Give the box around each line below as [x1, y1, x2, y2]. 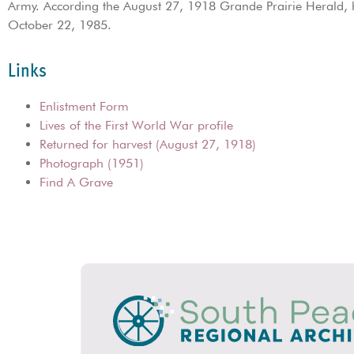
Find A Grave [40, 174, 113, 190]
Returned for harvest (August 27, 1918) [40, 136, 256, 152]
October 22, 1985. [8, 17, 111, 33]
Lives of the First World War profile [40, 117, 233, 133]
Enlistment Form [40, 98, 129, 114]
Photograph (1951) [40, 155, 144, 171]
